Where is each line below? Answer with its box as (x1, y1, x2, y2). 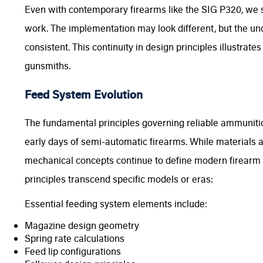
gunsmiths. (25, 59, 70, 72)
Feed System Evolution (25, 87, 143, 102)
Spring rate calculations (25, 232, 124, 245)
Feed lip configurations (25, 245, 121, 258)
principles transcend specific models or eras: (25, 173, 213, 186)
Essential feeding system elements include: (25, 197, 207, 210)
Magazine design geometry (25, 219, 139, 232)
